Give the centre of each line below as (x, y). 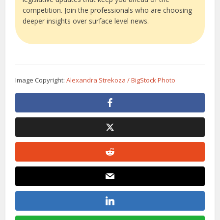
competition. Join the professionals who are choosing (108, 10)
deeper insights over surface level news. (86, 21)
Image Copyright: (41, 80)
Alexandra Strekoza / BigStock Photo (121, 80)
